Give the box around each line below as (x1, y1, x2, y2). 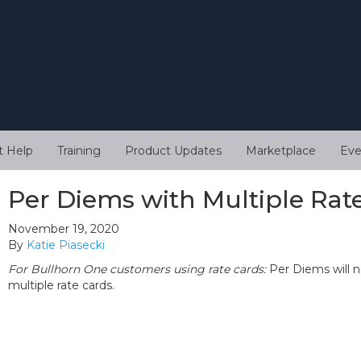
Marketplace (246, 143, 316, 159)
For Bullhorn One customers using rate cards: (8, 262, 266, 277)
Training (57, 143, 101, 159)
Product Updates (125, 143, 222, 159)
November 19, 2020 (8, 222, 119, 237)
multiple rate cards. (8, 278, 114, 293)
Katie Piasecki (27, 238, 105, 253)
